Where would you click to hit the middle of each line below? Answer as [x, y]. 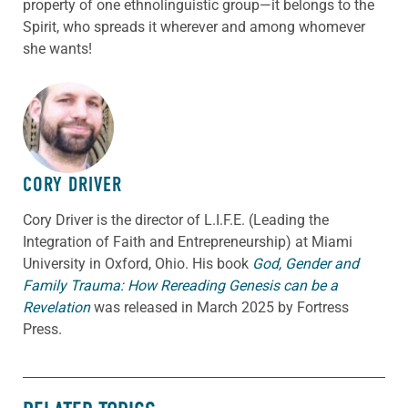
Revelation [58, 307]
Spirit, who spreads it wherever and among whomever [194, 26]
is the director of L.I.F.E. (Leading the [211, 219]
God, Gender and [306, 263]
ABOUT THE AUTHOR [100, 116]
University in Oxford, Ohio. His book [138, 263]
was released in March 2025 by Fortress [221, 307]
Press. [42, 329]
